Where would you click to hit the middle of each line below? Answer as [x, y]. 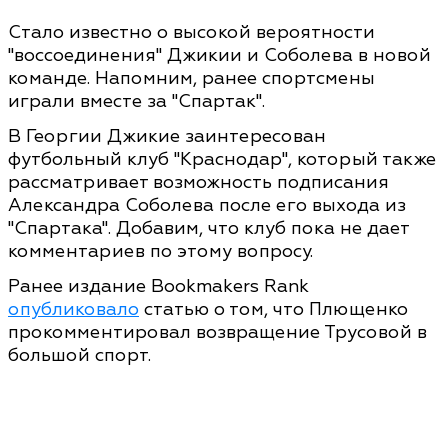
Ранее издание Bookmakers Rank [158, 286]
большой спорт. [79, 355]
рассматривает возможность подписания [198, 182]
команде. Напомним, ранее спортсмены [191, 78]
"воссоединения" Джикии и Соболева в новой [219, 55]
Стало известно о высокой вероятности [191, 32]
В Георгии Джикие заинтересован [167, 136]
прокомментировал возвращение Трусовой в [217, 332]
